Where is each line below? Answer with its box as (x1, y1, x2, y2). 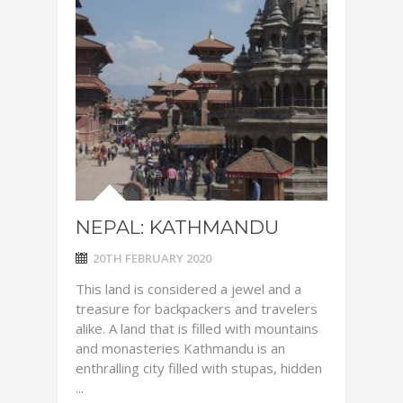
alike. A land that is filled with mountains (76, 319, 318, 337)
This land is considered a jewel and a (76, 280, 301, 298)
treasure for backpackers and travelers (76, 300, 318, 318)
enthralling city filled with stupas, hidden (76, 359, 322, 377)
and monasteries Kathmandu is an (76, 339, 285, 357)
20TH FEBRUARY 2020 (93, 250, 211, 266)
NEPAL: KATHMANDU (76, 216, 279, 238)
